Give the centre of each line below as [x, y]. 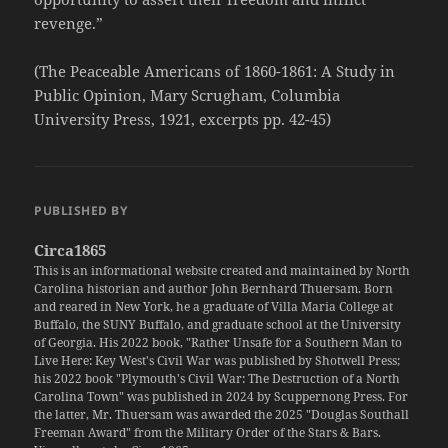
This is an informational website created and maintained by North [222, 271]
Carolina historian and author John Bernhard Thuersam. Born [214, 289]
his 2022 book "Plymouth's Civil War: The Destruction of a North [217, 379]
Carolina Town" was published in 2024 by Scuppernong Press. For [221, 397]
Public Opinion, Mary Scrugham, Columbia [187, 95]
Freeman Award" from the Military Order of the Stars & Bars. [208, 433]
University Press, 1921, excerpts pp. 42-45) [183, 119]
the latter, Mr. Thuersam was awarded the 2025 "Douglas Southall [222, 415]
